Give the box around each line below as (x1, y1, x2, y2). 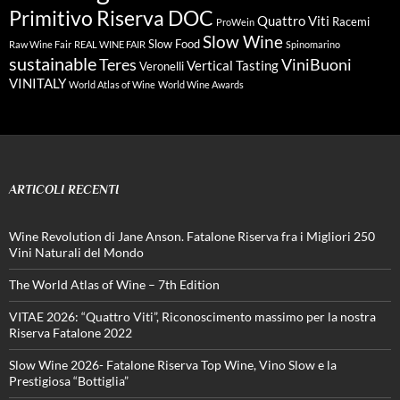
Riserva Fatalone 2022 (9, 324, 132, 340)
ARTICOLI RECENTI (9, 181, 119, 196)
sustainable (9, 52, 96, 74)
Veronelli (139, 58, 184, 73)
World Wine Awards (158, 78, 244, 90)
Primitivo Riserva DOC (9, 5, 213, 30)
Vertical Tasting (187, 56, 279, 73)
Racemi (332, 13, 370, 29)
